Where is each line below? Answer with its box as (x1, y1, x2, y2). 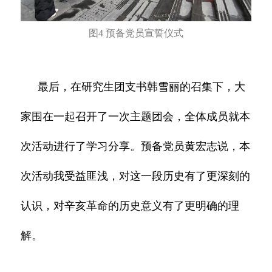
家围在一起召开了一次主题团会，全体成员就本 (21, 110, 251, 123)
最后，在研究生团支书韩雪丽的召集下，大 (38, 81, 246, 93)
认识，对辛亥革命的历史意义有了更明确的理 (21, 200, 240, 212)
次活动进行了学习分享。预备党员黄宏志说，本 (21, 140, 251, 153)
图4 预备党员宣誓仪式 (89, 28, 183, 39)
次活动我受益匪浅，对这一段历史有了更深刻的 (21, 170, 251, 183)
